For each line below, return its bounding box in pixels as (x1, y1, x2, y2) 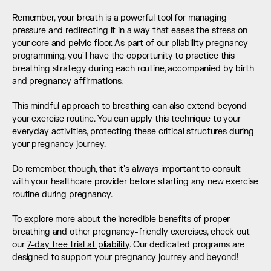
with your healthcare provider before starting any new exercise (12, 177, 259, 187)
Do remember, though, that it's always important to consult (12, 164, 241, 174)
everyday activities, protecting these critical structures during (12, 126, 255, 137)
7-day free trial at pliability (27, 240, 130, 250)
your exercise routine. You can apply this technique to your (12, 114, 241, 124)
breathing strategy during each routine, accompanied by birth (12, 64, 254, 74)
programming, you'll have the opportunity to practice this (12, 51, 235, 61)
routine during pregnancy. (12, 189, 113, 200)
